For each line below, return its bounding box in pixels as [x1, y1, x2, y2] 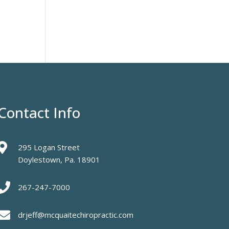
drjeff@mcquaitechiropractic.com [18, 210, 134, 220]
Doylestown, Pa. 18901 [18, 154, 101, 165]
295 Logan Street [18, 142, 80, 153]
